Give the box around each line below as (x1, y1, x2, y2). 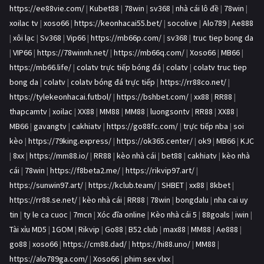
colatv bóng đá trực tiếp (71, 77, 155, 88)
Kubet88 (90, 3, 119, 14)
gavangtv (34, 121, 67, 132)
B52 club (128, 224, 158, 235)
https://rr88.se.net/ (9, 194, 77, 206)
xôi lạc (13, 32, 35, 44)
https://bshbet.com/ (117, 91, 189, 103)
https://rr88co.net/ (160, 77, 226, 88)
